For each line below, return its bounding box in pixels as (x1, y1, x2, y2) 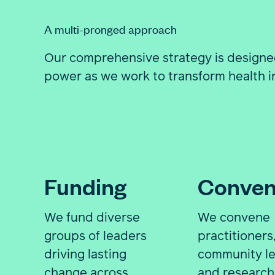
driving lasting (44, 245, 126, 263)
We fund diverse (44, 208, 140, 226)
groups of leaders (44, 227, 147, 244)
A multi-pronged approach (44, 21, 177, 37)
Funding (44, 171, 126, 201)
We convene (197, 208, 270, 226)
